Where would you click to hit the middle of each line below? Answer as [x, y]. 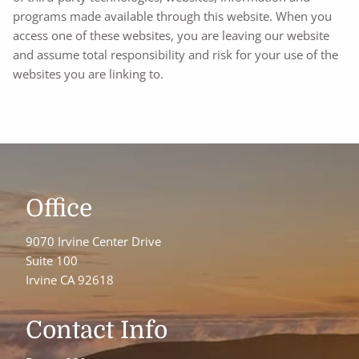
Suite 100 [52, 260]
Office [59, 209]
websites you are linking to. [89, 74]
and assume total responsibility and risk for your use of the [176, 55]
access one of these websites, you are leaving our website [171, 36]
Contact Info [97, 330]
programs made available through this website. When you [173, 16]
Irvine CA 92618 [70, 279]
